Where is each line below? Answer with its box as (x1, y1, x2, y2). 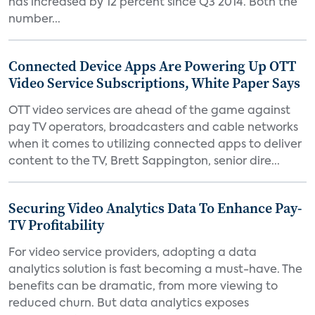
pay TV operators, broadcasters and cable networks (8, 122, 298, 134)
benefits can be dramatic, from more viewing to (8, 281, 278, 292)
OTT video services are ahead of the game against (8, 105, 290, 117)
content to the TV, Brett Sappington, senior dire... (8, 156, 280, 167)
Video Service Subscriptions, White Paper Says (8, 73, 300, 93)
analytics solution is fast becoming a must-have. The (8, 264, 302, 276)
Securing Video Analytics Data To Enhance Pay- (8, 198, 302, 218)
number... (8, 14, 60, 25)
